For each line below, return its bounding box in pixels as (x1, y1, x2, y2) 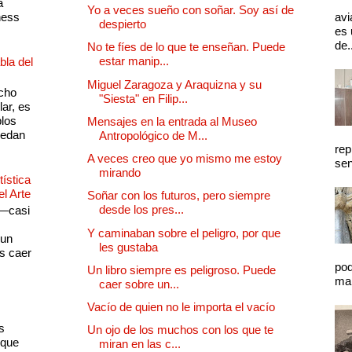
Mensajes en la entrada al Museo (87, 114, 257, 128)
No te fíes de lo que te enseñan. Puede (87, 40, 285, 54)
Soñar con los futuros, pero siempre (87, 189, 270, 203)
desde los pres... (99, 203, 184, 217)
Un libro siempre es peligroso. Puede (87, 262, 276, 277)
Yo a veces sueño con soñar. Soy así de (87, 3, 294, 17)
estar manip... (99, 54, 169, 68)
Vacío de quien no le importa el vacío (87, 300, 275, 314)
